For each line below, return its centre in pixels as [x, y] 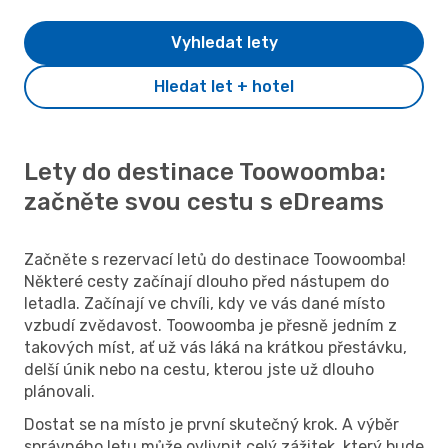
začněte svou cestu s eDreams [204, 201]
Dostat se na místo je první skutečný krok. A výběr [211, 424]
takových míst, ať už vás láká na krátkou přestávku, [215, 347]
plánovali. [59, 391]
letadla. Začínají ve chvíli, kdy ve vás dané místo [204, 303]
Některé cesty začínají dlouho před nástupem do [206, 281]
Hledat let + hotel [224, 86]
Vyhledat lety [224, 42]
